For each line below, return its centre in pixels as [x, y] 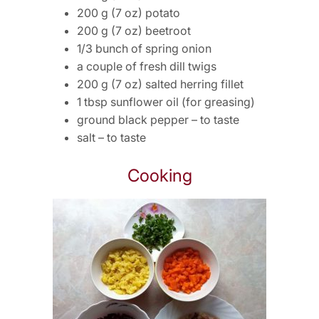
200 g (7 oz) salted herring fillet [160, 84]
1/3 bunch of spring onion [144, 48]
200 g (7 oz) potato [129, 13]
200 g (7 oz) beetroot [134, 31]
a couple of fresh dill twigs [147, 66]
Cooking [159, 176]
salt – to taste [111, 137]
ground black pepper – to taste [158, 120]
